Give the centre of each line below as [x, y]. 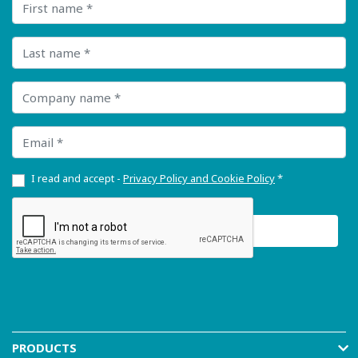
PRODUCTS [44, 348]
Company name [56, 88]
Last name [40, 43]
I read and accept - [77, 178]
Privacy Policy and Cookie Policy [199, 178]
